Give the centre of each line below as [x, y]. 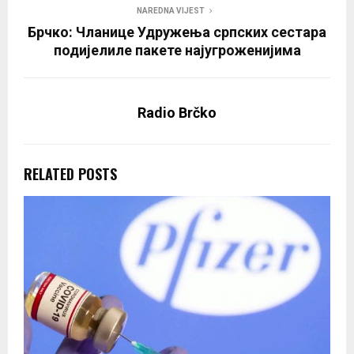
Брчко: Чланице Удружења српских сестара [177, 32]
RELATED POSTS [70, 174]
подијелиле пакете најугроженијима [177, 51]
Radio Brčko [177, 113]
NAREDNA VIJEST [171, 11]
